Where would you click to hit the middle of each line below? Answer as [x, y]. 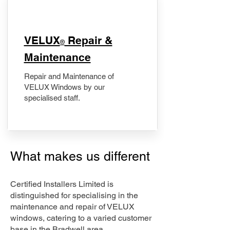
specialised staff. [52, 98]
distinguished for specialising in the [74, 195]
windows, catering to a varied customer [81, 218]
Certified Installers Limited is [62, 184]
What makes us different [82, 156]
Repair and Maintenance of [69, 76]
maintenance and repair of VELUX [72, 207]
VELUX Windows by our [64, 87]
